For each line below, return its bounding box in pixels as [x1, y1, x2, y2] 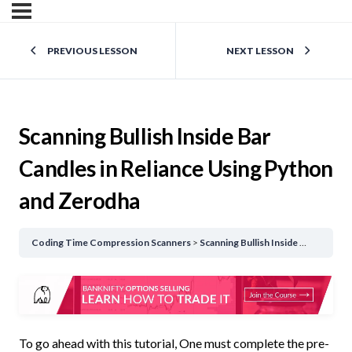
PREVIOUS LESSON [46, 45, 137, 57]
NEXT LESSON [225, 45, 294, 57]
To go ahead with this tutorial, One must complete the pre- [19, 335, 329, 350]
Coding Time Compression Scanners [31, 236, 191, 249]
